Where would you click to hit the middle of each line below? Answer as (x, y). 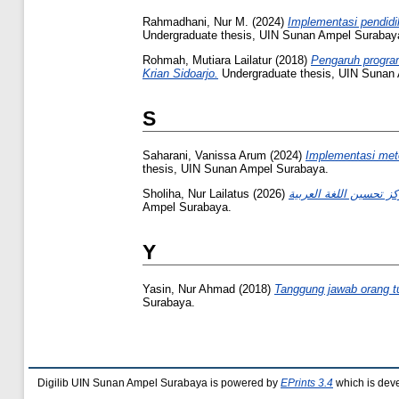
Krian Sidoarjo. (180, 73)
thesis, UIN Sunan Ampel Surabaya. (236, 168)
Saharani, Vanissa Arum (204, 155)
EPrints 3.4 (307, 383)
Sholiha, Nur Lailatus (196, 193)
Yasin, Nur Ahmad (189, 289)
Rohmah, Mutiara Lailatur (207, 60)
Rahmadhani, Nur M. (195, 21)
